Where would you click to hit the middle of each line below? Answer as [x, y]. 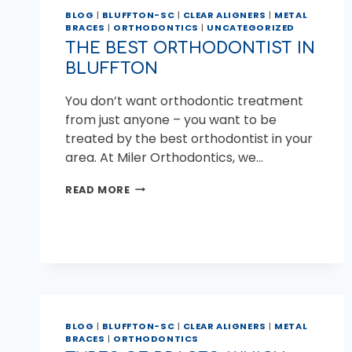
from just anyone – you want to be [171, 119]
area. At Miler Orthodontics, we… [164, 157]
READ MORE [98, 189]
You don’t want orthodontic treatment [184, 101]
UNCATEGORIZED [251, 28]
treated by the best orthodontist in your [189, 138]
